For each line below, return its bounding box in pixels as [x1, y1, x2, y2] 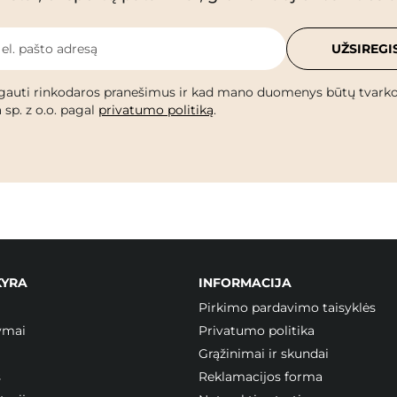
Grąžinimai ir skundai [198, 345, 329, 362]
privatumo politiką [98, 101, 214, 118]
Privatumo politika [198, 322, 315, 339]
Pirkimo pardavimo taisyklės [198, 299, 376, 315]
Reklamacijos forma [198, 368, 323, 385]
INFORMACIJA [198, 274, 292, 291]
